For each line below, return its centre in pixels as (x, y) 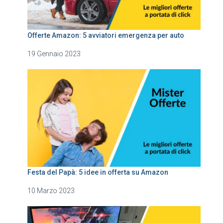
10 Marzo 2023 (51, 190)
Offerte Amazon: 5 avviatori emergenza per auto (106, 35)
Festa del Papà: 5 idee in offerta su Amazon (98, 172)
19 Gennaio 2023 (54, 54)
